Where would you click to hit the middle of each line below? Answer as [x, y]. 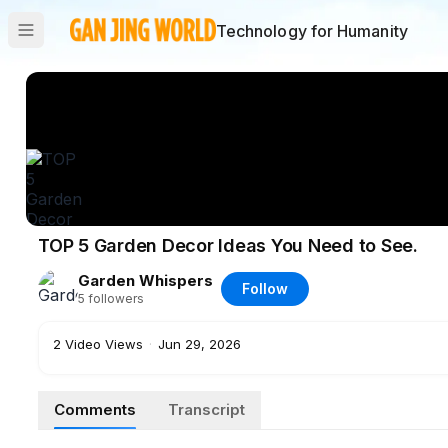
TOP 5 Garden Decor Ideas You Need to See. [228, 245]
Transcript [206, 409]
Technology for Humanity [311, 31]
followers [116, 298]
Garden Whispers [145, 280]
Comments [95, 409]
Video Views [104, 344]
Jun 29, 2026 [199, 344]
